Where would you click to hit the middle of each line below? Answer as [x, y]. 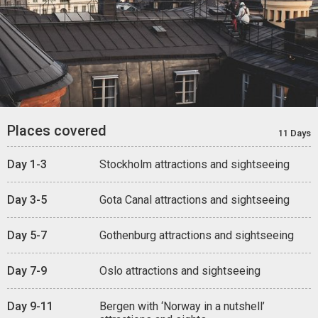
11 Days [295, 133]
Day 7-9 [27, 270]
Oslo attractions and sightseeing [180, 270]
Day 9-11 [30, 306]
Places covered [57, 130]
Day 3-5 [27, 199]
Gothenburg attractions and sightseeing [197, 235]
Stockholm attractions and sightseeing [194, 164]
